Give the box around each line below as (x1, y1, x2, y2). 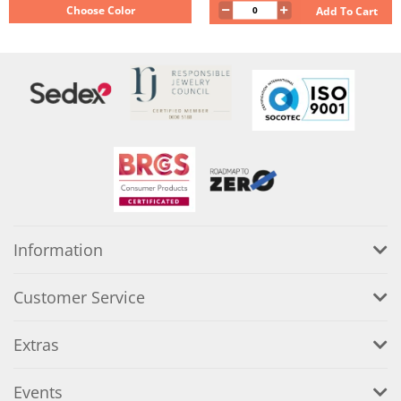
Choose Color (65, 2, 135, 18)
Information (13, 238, 103, 260)
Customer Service (13, 286, 145, 308)
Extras (13, 333, 59, 355)
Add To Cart (315, 3, 378, 19)
